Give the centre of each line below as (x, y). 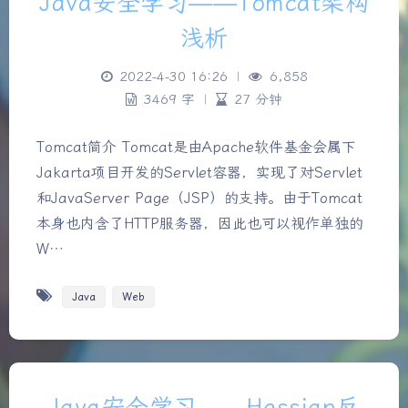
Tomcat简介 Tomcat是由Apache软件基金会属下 (196, 147)
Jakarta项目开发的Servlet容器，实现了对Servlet (199, 172)
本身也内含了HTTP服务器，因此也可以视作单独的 (200, 223)
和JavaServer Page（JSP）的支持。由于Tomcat (199, 198)
